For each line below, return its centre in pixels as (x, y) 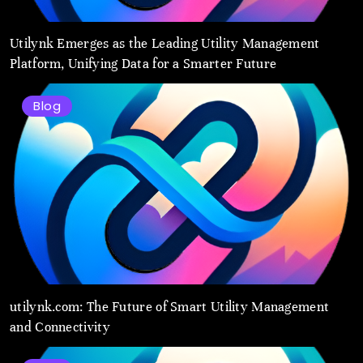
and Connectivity (60, 327)
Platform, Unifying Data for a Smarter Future (143, 64)
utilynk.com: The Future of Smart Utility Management (170, 306)
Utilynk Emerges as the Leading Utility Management (165, 44)
